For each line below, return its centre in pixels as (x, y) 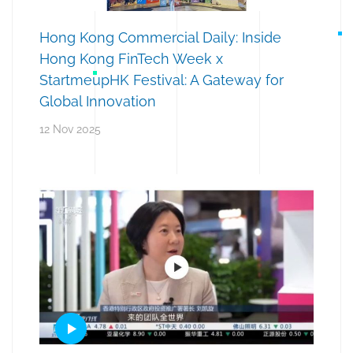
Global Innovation (97, 102)
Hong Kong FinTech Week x (131, 59)
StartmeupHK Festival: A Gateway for (161, 80)
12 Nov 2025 (70, 130)
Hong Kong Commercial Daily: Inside (160, 38)
